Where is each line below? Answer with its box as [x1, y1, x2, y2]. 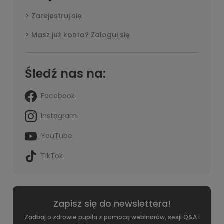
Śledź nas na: [25, 65, 106, 82]
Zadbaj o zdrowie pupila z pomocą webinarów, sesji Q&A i [24, 213, 200, 222]
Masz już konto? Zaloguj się [31, 30, 130, 40]
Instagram [41, 111, 77, 121]
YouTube [41, 131, 72, 141]
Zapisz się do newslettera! [53, 197, 171, 210]
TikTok [41, 151, 63, 161]
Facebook [41, 91, 75, 101]
